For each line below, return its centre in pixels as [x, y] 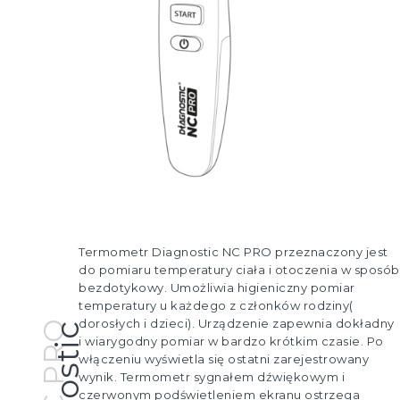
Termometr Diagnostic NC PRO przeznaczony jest [233, 252]
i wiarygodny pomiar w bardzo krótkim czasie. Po [231, 342]
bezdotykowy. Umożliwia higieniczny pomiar [217, 288]
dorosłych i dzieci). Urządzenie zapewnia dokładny [237, 324]
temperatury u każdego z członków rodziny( [216, 306]
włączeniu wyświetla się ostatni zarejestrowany [224, 359]
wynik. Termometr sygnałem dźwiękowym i [212, 377]
